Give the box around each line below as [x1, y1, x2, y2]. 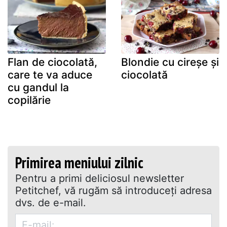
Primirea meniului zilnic [15, 152, 143, 172]
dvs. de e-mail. [15, 196, 86, 209]
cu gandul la [8, 81, 69, 94]
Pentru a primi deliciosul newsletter [15, 172, 184, 184]
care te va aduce [8, 68, 92, 81]
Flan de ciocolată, [8, 55, 97, 68]
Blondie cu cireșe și [121, 55, 219, 68]
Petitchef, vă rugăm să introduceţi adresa [15, 184, 212, 197]
